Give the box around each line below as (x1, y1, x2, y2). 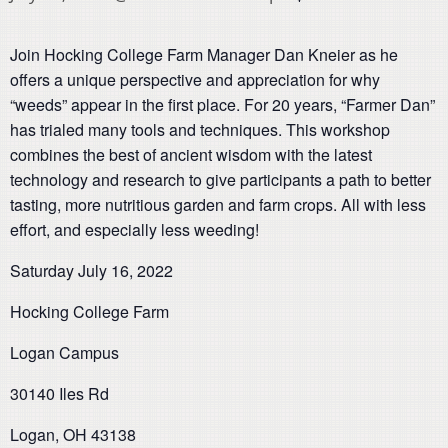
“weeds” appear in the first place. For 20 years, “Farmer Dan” (10, 93, 435, 116)
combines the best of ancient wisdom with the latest (10, 143, 372, 166)
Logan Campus (10, 341, 119, 364)
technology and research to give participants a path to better (10, 168, 431, 191)
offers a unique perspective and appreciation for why (10, 68, 380, 91)
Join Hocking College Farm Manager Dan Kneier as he (10, 43, 398, 66)
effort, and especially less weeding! (10, 218, 259, 241)
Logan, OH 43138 (10, 423, 136, 446)
